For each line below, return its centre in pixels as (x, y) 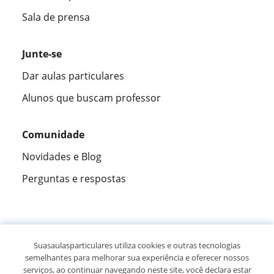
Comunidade (53, 134)
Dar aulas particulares (73, 76)
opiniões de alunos (155, 260)
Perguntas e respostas (74, 178)
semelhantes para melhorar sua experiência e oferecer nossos (137, 257)
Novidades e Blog (62, 156)
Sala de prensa (56, 17)
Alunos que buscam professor (91, 98)
